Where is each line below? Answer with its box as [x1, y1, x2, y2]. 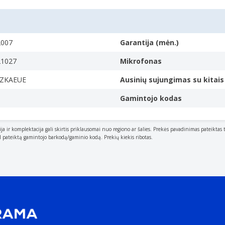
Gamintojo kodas [120, 93, 182, 103]
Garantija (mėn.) [120, 38, 179, 47]
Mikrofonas [120, 56, 162, 66]
